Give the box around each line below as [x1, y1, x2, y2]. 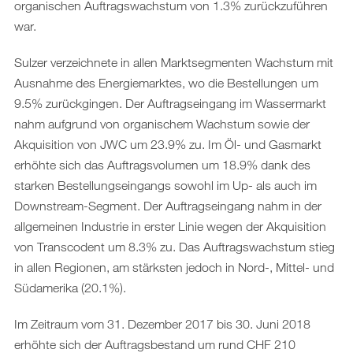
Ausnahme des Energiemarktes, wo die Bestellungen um [14, 75, 318, 90]
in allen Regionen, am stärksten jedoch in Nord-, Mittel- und [14, 259, 334, 274]
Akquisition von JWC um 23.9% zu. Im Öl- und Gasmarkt [14, 136, 321, 151]
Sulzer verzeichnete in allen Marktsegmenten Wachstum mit [14, 54, 333, 69]
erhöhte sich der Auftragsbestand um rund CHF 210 [14, 336, 295, 351]
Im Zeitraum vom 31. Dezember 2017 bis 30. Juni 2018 [14, 316, 310, 331]
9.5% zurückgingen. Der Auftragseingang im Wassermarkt [14, 95, 326, 110]
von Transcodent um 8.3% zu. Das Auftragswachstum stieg [14, 239, 335, 254]
